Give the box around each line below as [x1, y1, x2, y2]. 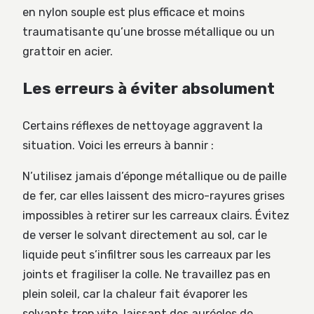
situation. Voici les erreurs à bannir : [22, 138, 214, 152]
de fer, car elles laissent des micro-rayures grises [22, 189, 285, 203]
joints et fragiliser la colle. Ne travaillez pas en [22, 268, 271, 282]
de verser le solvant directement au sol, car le [22, 228, 267, 243]
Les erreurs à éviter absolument [22, 78, 275, 98]
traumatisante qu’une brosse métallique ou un [22, 25, 275, 39]
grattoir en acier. [22, 45, 113, 59]
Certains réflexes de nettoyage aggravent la [22, 118, 263, 132]
